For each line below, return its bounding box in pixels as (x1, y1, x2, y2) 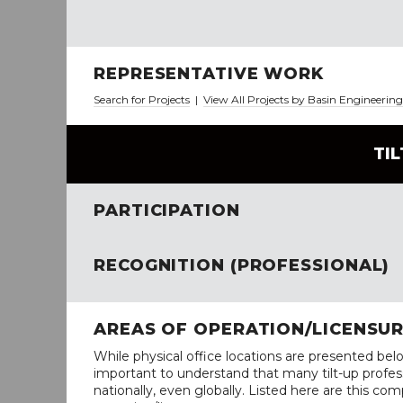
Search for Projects (94, 93, 190, 106)
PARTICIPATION (94, 201, 240, 220)
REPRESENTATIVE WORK (94, 64, 325, 84)
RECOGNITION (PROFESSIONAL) (94, 255, 390, 275)
